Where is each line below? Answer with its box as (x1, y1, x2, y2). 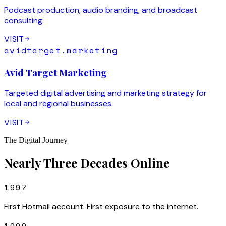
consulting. (4, 15, 44, 26)
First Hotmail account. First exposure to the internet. (4, 201, 198, 212)
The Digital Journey (4, 136, 68, 145)
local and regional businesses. (4, 98, 113, 109)
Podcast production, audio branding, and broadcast (4, 4, 197, 15)
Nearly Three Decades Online (4, 155, 169, 172)
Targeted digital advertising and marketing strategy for (4, 88, 207, 99)
